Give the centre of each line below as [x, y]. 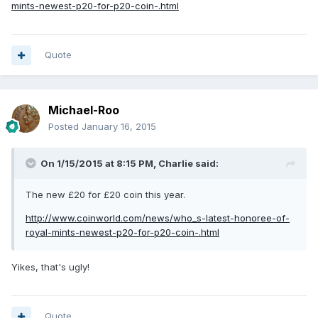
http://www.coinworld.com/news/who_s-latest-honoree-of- [158, 218]
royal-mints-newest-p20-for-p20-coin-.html [122, 232]
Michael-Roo [84, 110]
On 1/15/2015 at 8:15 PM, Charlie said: [130, 164]
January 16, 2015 [119, 127]
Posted [65, 127]
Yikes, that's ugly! [50, 267]
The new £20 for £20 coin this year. [105, 195]
